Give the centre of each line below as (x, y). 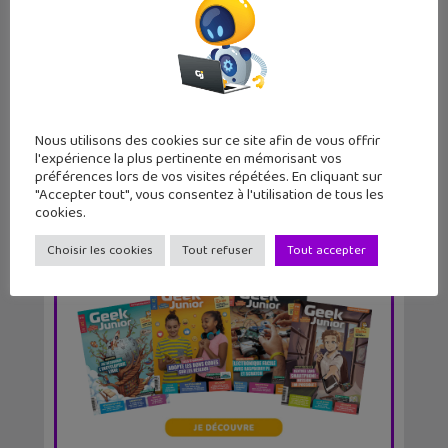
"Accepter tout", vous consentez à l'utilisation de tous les (209, 195)
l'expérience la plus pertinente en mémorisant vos (188, 159)
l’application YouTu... (159, 67)
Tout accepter (326, 251)
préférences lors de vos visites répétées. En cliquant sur (208, 177)
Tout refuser (217, 251)
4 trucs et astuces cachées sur (198, 48)
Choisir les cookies (100, 251)
